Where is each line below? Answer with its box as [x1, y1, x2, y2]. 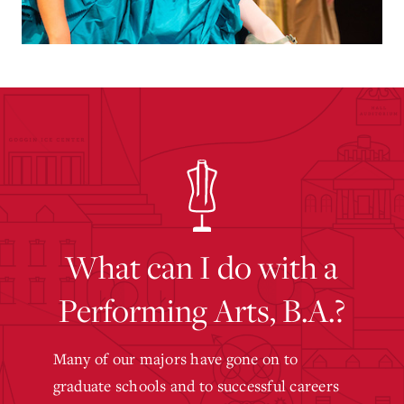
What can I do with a [65, 245, 339, 288]
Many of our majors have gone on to [52, 348, 298, 369]
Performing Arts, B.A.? [58, 289, 345, 331]
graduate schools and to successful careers [52, 375, 340, 396]
